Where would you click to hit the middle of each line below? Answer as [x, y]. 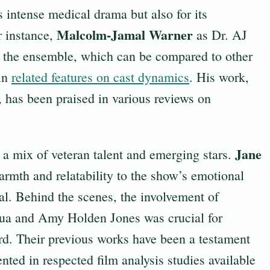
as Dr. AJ [220, 35]
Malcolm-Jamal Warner [125, 35]
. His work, [219, 77]
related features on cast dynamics [100, 77]
